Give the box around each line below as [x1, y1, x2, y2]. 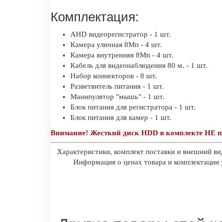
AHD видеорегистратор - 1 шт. [70, 30, 171, 38]
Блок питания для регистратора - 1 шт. [70, 103, 196, 111]
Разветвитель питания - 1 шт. [70, 82, 164, 90]
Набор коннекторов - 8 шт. [70, 71, 157, 80]
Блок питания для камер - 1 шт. [70, 113, 171, 121]
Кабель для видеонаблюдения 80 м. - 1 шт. [70, 61, 208, 69]
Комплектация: [51, 9, 139, 25]
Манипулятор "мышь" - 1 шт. [70, 92, 165, 101]
